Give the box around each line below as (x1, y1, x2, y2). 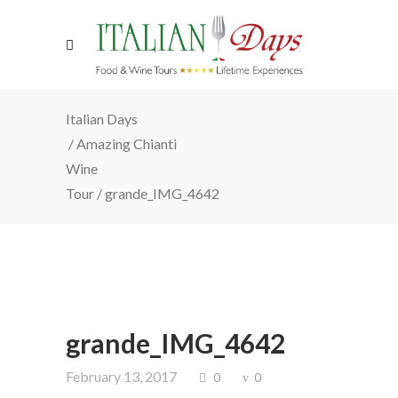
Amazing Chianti (76, 135, 177, 152)
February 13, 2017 (66, 368, 177, 385)
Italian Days (66, 110, 138, 127)
